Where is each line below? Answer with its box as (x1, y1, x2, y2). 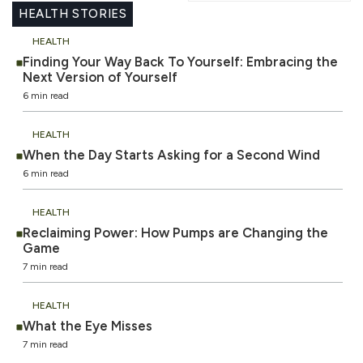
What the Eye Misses (23, 317, 152, 334)
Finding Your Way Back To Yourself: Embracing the (23, 53, 338, 70)
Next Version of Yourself (23, 68, 177, 85)
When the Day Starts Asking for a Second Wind (23, 146, 320, 163)
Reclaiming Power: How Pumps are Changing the (23, 224, 328, 241)
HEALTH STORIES (19, 6, 127, 21)
